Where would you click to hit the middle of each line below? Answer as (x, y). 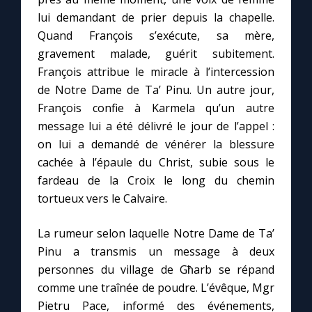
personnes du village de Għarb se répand (156, 270)
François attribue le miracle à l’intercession (156, 72)
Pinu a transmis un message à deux (156, 251)
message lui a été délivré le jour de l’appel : (156, 126)
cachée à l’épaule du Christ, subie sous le (156, 162)
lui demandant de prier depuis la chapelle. (156, 17)
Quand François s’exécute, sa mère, (156, 36)
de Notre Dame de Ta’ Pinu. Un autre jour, (156, 90)
